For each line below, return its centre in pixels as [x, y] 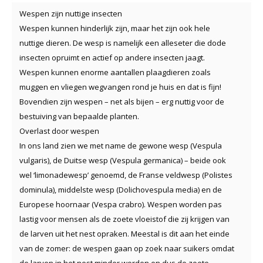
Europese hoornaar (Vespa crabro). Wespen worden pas [121, 204]
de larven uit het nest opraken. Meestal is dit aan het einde [124, 233]
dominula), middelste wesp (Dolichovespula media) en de [121, 189]
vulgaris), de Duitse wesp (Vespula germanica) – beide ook [123, 160]
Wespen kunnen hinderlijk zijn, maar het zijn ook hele [115, 28]
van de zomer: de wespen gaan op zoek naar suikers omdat [127, 248]
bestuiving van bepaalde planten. [79, 116]
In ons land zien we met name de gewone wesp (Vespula [121, 145]
